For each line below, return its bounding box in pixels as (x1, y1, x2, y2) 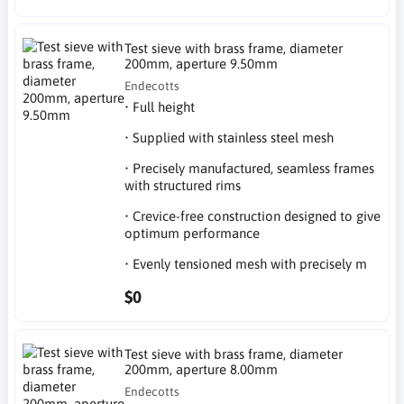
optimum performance (124, 225, 261, 241)
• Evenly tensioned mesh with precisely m (124, 256, 368, 271)
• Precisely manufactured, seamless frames (124, 161, 375, 176)
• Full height (124, 99, 196, 115)
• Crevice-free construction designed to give (124, 208, 381, 224)
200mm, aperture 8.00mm (124, 361, 279, 377)
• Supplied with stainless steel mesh (124, 130, 335, 145)
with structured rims (124, 178, 242, 193)
